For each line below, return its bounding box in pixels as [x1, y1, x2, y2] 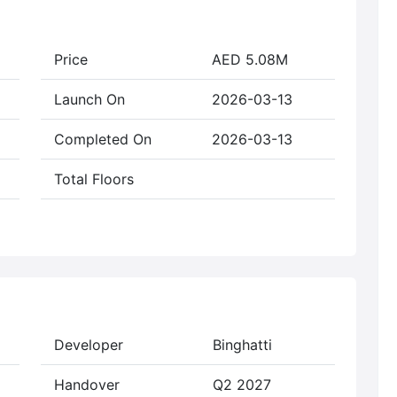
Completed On [54, 129, 152, 148]
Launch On [54, 90, 125, 108]
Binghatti [213, 335, 272, 354]
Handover [54, 375, 120, 393]
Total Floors [54, 169, 134, 188]
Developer [54, 335, 123, 354]
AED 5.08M [212, 50, 288, 68]
